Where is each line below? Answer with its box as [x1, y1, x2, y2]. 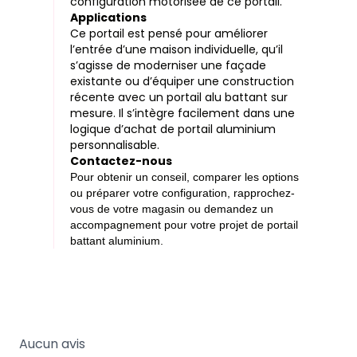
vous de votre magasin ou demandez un [70, 202, 274, 216]
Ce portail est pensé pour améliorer [70, 25, 269, 42]
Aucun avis [19, 335, 85, 354]
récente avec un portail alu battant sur [70, 89, 288, 106]
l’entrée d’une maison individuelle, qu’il [70, 41, 284, 58]
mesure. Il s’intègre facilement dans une [70, 105, 296, 122]
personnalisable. [70, 137, 160, 154]
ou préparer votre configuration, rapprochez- [70, 186, 296, 200]
